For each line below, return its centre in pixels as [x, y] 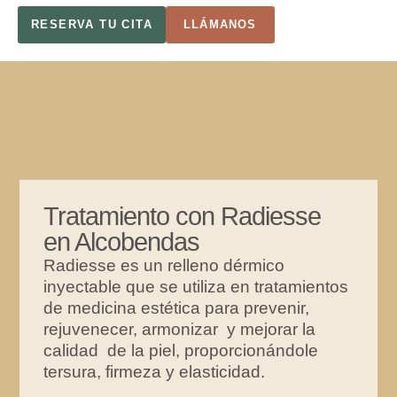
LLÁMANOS [220, 24]
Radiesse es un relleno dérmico [164, 266]
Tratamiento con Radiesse [183, 217]
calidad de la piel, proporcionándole [181, 351]
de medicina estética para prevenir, [177, 308]
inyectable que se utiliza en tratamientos [196, 287]
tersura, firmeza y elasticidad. [155, 372]
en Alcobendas [122, 242]
